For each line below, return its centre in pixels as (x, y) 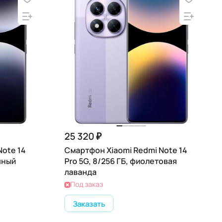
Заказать (89, 203)
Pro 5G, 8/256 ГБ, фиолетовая (121, 161)
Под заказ (87, 184)
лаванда (81, 172)
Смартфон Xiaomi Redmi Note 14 (126, 150)
